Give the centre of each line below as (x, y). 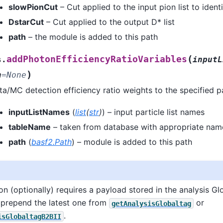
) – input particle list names (153, 112)
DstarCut (26, 22)
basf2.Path (51, 142)
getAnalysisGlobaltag (151, 203)
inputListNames (39, 112)
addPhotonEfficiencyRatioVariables (97, 59)
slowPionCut (33, 7)
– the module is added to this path (92, 37)
